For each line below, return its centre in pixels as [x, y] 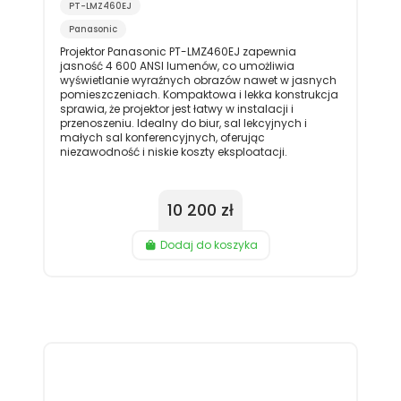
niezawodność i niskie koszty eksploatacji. [173, 152]
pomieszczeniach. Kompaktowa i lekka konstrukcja [199, 94]
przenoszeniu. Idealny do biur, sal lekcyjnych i [183, 123]
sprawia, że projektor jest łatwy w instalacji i [176, 109]
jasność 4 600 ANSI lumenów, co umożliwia [177, 66]
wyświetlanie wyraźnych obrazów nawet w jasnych [198, 80]
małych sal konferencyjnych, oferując [162, 137]
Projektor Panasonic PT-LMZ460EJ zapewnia [178, 51]
